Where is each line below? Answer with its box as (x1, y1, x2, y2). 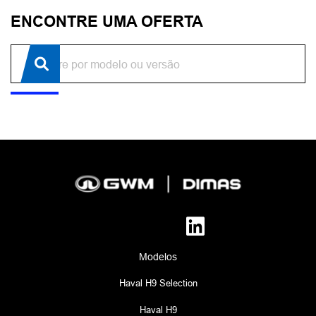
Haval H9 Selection (119, 277, 197, 288)
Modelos (139, 251, 177, 262)
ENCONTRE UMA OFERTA (11, 12, 203, 30)
